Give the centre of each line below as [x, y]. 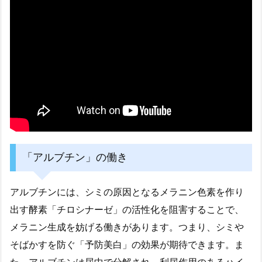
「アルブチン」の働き [75, 157]
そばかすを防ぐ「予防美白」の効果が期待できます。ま [127, 244]
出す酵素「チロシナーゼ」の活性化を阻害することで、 [127, 209]
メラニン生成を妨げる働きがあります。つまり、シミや [127, 227]
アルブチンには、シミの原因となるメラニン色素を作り [127, 192]
